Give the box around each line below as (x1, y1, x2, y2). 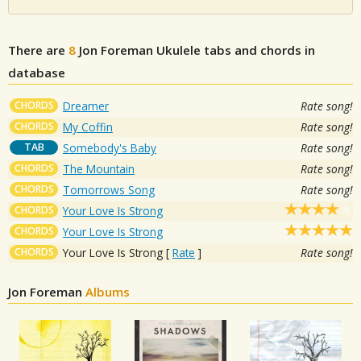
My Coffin (63, 118, 113, 135)
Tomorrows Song (63, 181, 155, 197)
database (8, 64, 65, 81)
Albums (85, 283, 130, 300)
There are (8, 41, 68, 58)
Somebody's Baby (63, 139, 156, 156)
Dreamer (63, 98, 109, 114)
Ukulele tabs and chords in (153, 41, 315, 58)
